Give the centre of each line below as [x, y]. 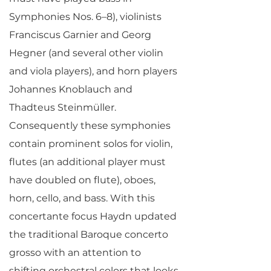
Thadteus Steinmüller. [63, 107]
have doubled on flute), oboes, [82, 180]
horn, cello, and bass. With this [82, 198]
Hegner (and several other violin [86, 53]
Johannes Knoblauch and [71, 89]
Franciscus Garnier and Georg [80, 35]
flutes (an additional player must [87, 162]
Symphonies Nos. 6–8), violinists [85, 17]
